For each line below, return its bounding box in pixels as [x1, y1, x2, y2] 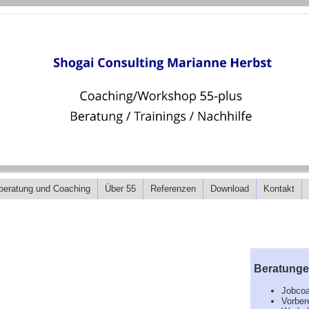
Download [210, 183, 249, 194]
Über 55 [105, 183, 136, 194]
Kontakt [263, 183, 295, 194]
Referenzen [150, 183, 196, 194]
